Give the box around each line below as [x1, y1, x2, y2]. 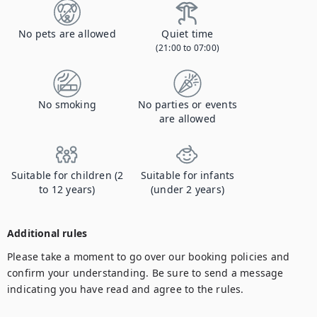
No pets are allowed [18, 27, 116, 40]
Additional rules [7, 226, 88, 240]
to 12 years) [39, 183, 96, 196]
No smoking [38, 98, 96, 111]
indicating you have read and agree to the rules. [7, 282, 244, 296]
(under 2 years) [151, 183, 224, 196]
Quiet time [161, 27, 214, 40]
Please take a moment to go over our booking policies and [7, 250, 290, 263]
